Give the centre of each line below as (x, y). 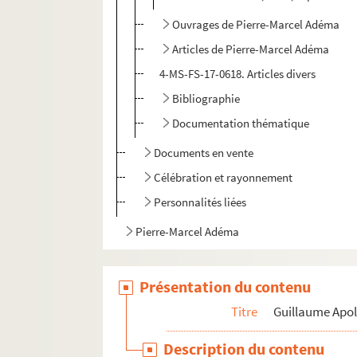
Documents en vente (204, 153)
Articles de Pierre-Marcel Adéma (251, 49)
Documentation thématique (241, 124)
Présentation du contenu (226, 287)
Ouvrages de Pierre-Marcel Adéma (256, 25)
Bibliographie (206, 99)
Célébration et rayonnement (224, 178)
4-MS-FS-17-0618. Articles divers (238, 74)
